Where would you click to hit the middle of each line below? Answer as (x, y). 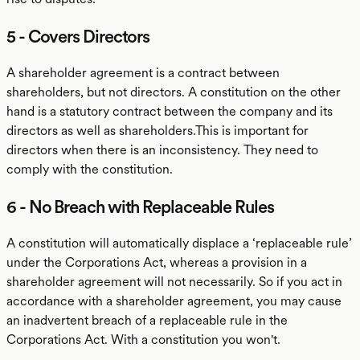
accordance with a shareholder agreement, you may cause (174, 301)
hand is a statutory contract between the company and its (170, 111)
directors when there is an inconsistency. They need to (162, 150)
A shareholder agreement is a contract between (143, 73)
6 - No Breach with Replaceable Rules (140, 207)
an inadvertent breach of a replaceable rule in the (147, 320)
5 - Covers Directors (78, 36)
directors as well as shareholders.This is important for (157, 131)
